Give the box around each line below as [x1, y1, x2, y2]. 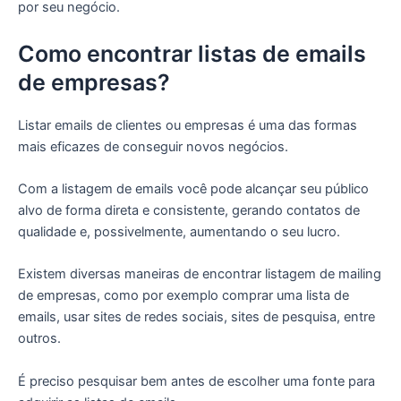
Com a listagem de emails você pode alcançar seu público [18, 181, 369, 198]
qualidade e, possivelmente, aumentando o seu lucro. [18, 224, 340, 241]
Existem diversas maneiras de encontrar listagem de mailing [18, 266, 381, 283]
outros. [18, 330, 61, 347]
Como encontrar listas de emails [18, 39, 366, 67]
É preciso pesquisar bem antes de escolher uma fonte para [18, 372, 375, 389]
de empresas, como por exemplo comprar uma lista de [18, 287, 349, 304]
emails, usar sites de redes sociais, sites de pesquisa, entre [18, 309, 375, 326]
